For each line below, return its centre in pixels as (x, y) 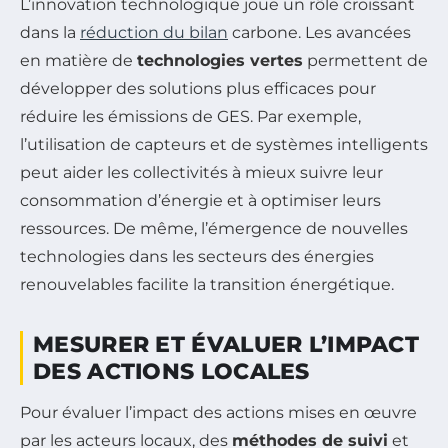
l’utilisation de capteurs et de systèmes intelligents (224, 145)
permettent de (365, 61)
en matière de (78, 61)
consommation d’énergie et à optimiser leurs (200, 201)
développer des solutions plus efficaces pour (198, 89)
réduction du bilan (154, 33)
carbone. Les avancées (319, 33)
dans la (50, 33)
